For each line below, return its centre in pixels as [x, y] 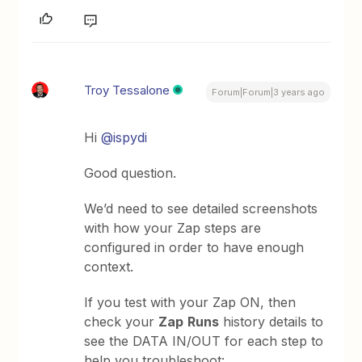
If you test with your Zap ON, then [190, 302]
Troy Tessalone [127, 90]
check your [122, 322]
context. [109, 267]
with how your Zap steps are [173, 228]
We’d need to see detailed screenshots [201, 208]
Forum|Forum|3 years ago [268, 92]
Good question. [130, 173]
